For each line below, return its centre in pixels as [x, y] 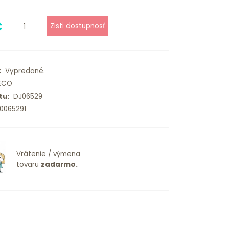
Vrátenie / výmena [48, 154]
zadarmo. [59, 165]
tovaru [28, 165]
